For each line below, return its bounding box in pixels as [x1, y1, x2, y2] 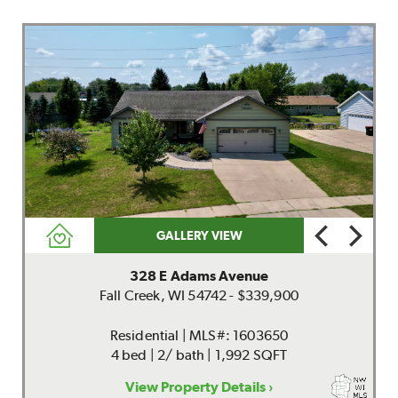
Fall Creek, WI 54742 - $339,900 [99, 287, 298, 304]
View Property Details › [124, 378, 274, 395]
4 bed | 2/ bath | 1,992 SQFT [110, 346, 288, 363]
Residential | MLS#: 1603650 [109, 327, 289, 344]
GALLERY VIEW [155, 228, 243, 243]
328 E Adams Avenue [129, 267, 269, 284]
